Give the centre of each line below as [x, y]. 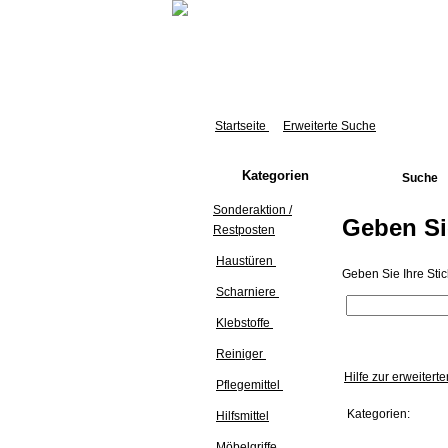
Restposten [244, 230]
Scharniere [247, 292]
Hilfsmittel [242, 416]
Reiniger [241, 354]
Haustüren [246, 261]
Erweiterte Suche [329, 126]
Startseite [242, 126]
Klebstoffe [244, 323]
